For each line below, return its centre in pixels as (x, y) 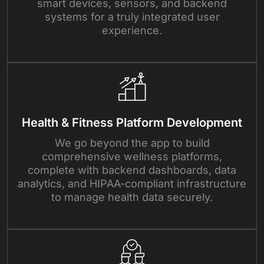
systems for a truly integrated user (132, 16)
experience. (132, 30)
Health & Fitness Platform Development (132, 122)
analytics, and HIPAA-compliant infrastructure (132, 183)
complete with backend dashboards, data (132, 170)
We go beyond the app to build (132, 143)
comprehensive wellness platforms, (132, 156)
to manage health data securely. (132, 197)
